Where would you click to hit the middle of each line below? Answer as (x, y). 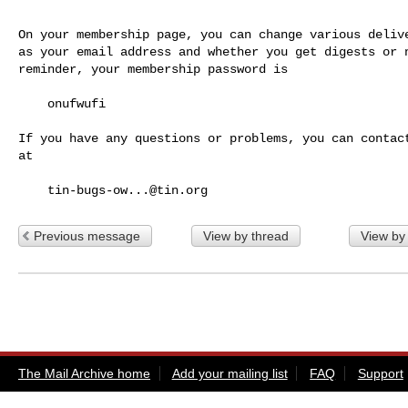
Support (380, 373)
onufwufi (33, 103)
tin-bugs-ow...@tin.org (127, 190)
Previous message (87, 235)
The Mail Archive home (84, 373)
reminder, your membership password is (153, 69)
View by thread (245, 235)
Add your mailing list (229, 373)
